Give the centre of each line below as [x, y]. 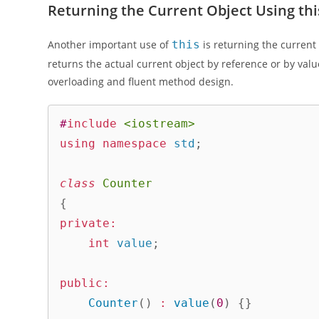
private [85, 224]
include [92, 124]
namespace [135, 144]
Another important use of [110, 44]
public [82, 283]
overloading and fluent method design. [141, 81]
